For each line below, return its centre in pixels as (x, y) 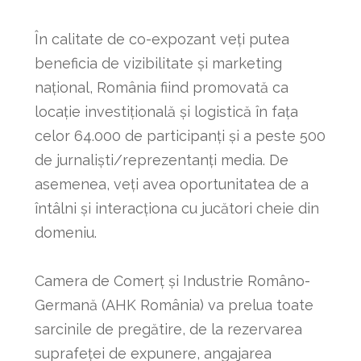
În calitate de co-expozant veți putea (162, 39)
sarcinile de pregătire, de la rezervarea (168, 329)
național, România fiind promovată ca (161, 87)
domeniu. (65, 232)
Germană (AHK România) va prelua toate (174, 305)
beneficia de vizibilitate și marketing (158, 63)
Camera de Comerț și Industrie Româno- (172, 280)
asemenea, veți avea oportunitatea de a (171, 184)
